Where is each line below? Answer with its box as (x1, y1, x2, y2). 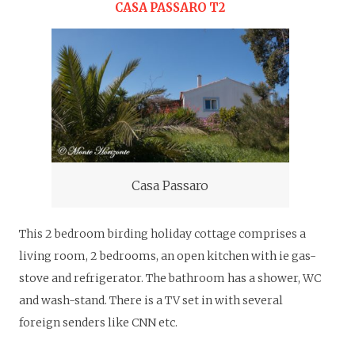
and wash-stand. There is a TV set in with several (19, 293, 283, 308)
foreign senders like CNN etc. (19, 315, 177, 330)
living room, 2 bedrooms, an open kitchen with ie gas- (19, 249, 316, 264)
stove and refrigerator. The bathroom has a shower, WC (19, 271, 321, 286)
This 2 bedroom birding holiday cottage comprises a (19, 227, 306, 242)
